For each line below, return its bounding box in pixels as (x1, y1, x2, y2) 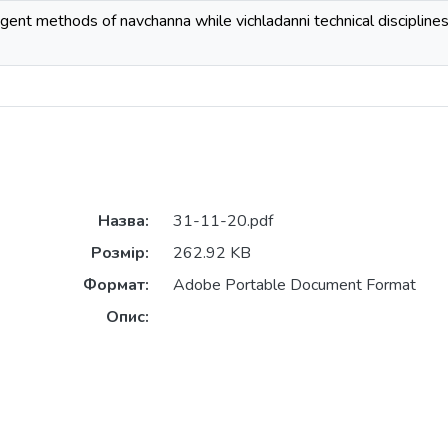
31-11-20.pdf (172, 210, 273, 233)
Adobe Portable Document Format (172, 274, 416, 297)
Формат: (82, 274, 149, 297)
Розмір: (90, 242, 149, 265)
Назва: (97, 210, 149, 233)
